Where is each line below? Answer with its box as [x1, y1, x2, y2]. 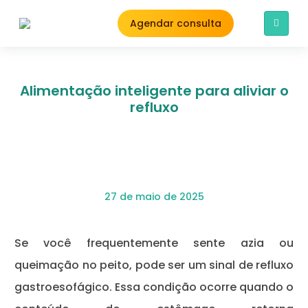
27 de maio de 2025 [104, 190, 204, 203]
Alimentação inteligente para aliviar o [19, 81, 289, 100]
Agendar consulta [129, 16, 221, 30]
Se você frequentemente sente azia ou [14, 235, 294, 251]
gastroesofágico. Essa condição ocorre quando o [14, 279, 294, 295]
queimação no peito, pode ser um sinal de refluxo [14, 257, 294, 273]
